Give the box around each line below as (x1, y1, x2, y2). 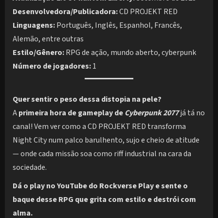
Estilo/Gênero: (13, 47, 64, 58)
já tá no (179, 107, 205, 118)
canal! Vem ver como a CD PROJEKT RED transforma (13, 121, 186, 132)
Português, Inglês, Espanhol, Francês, (55, 19, 182, 31)
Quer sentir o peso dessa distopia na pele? (13, 93, 162, 105)
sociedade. (13, 162, 47, 173)
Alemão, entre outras (13, 33, 84, 44)
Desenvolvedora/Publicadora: (13, 6, 118, 17)
